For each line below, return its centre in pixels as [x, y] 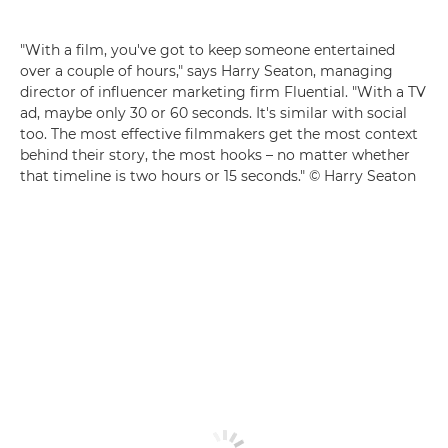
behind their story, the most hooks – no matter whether [215, 154]
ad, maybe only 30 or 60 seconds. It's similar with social [213, 112]
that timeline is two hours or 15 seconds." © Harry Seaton [218, 175]
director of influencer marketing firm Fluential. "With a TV [223, 91]
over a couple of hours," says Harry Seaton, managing [206, 70]
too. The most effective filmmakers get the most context [219, 133]
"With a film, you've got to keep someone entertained [207, 49]
